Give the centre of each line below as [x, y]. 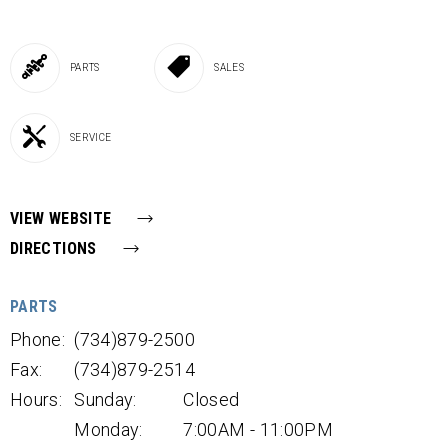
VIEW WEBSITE [61, 218]
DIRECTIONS [53, 248]
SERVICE [91, 137]
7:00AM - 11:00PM [258, 429]
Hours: [36, 399]
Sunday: [105, 399]
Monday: [108, 429]
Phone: [38, 339]
